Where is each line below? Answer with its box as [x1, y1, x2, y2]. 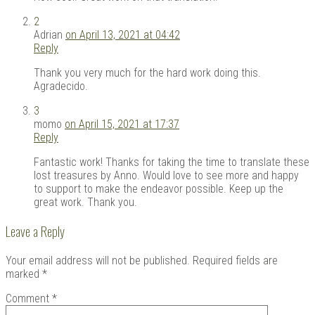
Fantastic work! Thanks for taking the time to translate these [34, 155, 309, 169]
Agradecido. [34, 79, 88, 93]
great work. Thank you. [34, 195, 137, 209]
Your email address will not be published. [6, 254, 190, 268]
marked [6, 267, 42, 281]
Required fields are [193, 254, 278, 268]
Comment [6, 292, 52, 306]
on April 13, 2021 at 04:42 [65, 27, 180, 41]
